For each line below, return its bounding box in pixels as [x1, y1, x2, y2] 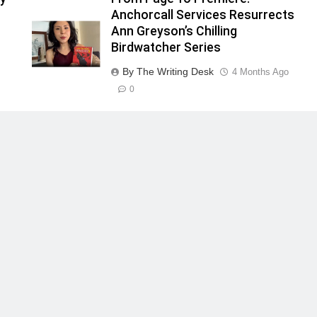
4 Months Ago [231, 67, 289, 78]
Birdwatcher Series [110, 40, 221, 55]
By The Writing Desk [122, 66, 214, 78]
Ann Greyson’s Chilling [110, 24, 237, 39]
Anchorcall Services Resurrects [110, 8, 294, 23]
